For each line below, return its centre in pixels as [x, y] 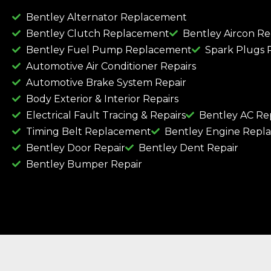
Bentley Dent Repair [188, 148]
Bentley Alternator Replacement [106, 17]
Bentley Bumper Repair [84, 164]
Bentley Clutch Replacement [97, 33]
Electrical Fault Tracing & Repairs [106, 115]
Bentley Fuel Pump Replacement [109, 50]
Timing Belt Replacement [88, 131]
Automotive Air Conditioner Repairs [111, 66]
